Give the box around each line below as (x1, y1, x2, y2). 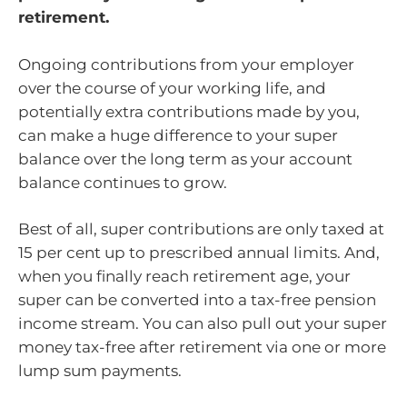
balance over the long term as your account (18, 149, 352, 168)
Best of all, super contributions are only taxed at (18, 220, 384, 239)
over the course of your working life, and (18, 78, 326, 97)
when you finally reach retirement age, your (18, 267, 351, 286)
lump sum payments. (18, 362, 182, 381)
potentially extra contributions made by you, (18, 102, 360, 121)
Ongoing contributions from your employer (18, 55, 354, 74)
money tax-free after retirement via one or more (18, 338, 386, 357)
